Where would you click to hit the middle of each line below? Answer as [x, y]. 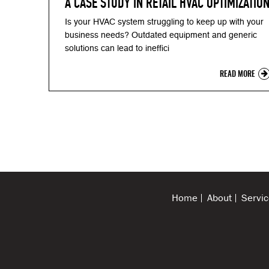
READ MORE [238, 75]
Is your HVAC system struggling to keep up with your [164, 23]
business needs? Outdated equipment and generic [161, 36]
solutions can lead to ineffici [117, 49]
